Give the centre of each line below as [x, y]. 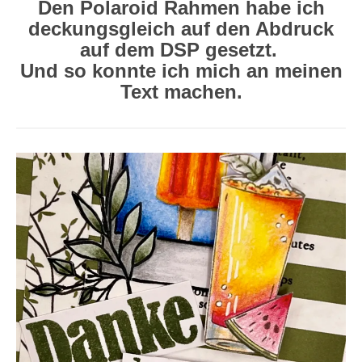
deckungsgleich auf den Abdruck [181, 29]
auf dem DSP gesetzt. [181, 50]
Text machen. [181, 92]
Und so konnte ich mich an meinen [181, 71]
